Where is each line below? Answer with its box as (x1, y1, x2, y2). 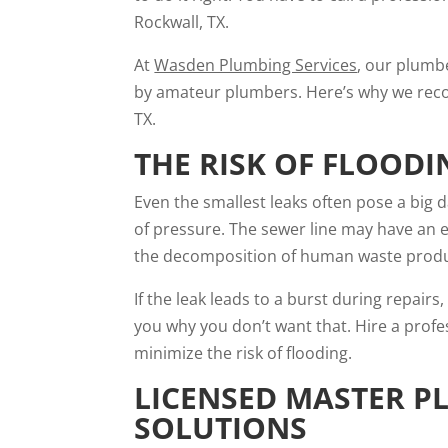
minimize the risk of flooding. (134, 342, 353, 364)
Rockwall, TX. (134, 11, 230, 33)
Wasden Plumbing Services (154, 54, 358, 76)
